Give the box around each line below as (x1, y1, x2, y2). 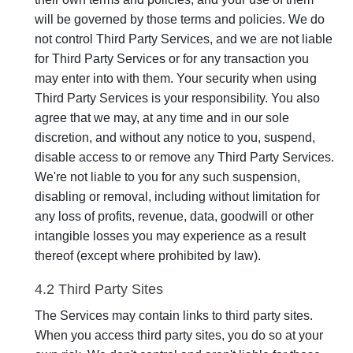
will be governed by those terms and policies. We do (35, 13, 325, 26)
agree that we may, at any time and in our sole (35, 111, 289, 124)
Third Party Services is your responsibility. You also (35, 91, 320, 105)
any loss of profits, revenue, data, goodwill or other (35, 210, 314, 223)
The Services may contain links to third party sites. (35, 309, 313, 322)
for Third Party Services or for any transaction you (35, 52, 309, 65)
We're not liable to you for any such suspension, (35, 170, 300, 184)
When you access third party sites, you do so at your (35, 329, 323, 342)
